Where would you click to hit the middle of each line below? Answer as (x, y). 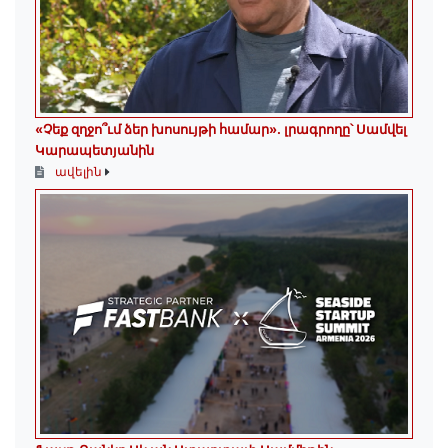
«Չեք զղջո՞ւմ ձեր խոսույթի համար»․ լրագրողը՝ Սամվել (221, 129)
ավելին (78, 172)
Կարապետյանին (94, 150)
